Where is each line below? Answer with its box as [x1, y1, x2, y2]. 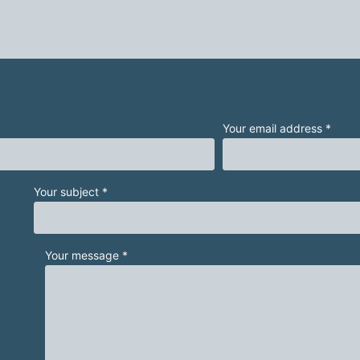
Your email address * [222, 121, 331, 135]
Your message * [45, 247, 129, 262]
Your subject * [34, 184, 108, 198]
